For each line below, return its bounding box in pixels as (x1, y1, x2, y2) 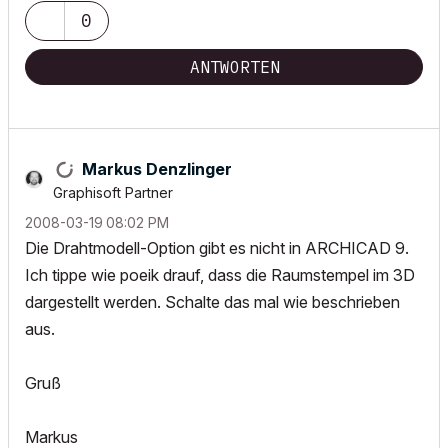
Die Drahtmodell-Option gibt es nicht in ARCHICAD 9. (25, 238, 409, 258)
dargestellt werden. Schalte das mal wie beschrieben (25, 292, 400, 312)
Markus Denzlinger (82, 159, 232, 179)
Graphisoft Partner (53, 184, 173, 201)
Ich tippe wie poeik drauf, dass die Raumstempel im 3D (25, 265, 415, 285)
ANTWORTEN (190, 57, 280, 77)
